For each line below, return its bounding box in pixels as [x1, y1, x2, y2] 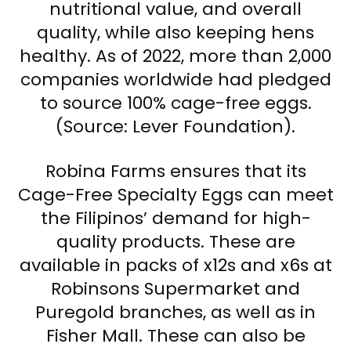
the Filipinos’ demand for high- [40, 205, 311, 230]
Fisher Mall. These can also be [45, 323, 306, 348]
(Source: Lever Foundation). [56, 114, 295, 139]
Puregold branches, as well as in [35, 299, 316, 324]
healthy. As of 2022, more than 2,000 [20, 43, 331, 68]
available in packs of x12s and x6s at [19, 252, 332, 277]
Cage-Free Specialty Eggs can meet [17, 182, 334, 207]
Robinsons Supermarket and [51, 276, 300, 301]
